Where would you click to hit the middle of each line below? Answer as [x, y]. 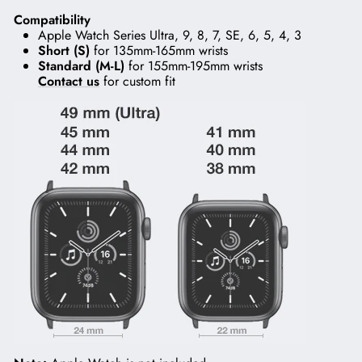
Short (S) [64, 50]
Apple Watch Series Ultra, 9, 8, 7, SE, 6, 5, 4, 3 [170, 35]
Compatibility [52, 19]
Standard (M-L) [81, 65]
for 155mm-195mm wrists [194, 65]
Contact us [69, 81]
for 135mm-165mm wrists [159, 50]
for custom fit [137, 81]
